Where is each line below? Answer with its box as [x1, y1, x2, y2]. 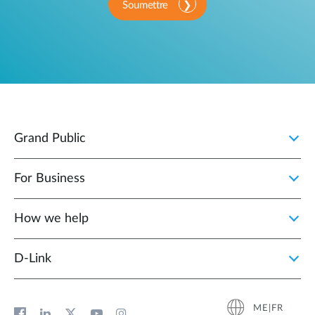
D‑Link [14, 252, 51, 266]
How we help [14, 212, 89, 226]
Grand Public [14, 132, 86, 146]
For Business [14, 172, 85, 186]
